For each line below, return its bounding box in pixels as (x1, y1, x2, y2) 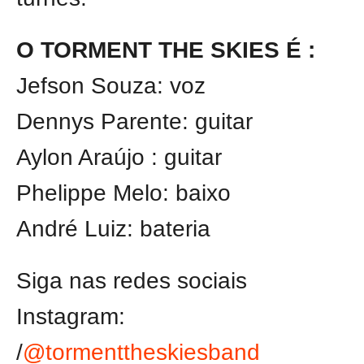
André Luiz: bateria (16, 216, 210, 242)
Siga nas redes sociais (16, 268, 247, 294)
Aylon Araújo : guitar (16, 145, 222, 171)
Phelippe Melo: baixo (16, 180, 231, 206)
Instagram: (16, 304, 125, 330)
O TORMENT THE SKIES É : (16, 37, 315, 63)
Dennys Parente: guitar (16, 109, 253, 135)
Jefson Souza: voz (16, 73, 206, 99)
